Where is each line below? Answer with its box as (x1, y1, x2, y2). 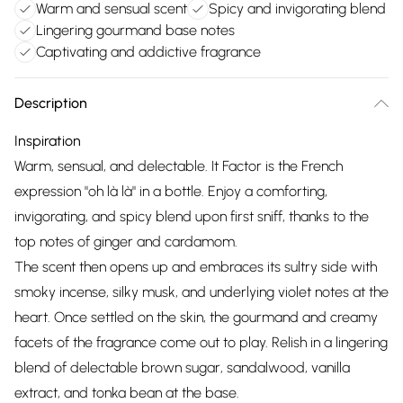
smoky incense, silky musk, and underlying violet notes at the (14, 283, 389, 300)
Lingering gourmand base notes (36, 22, 235, 39)
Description (14, 94, 87, 112)
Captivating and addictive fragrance (36, 43, 261, 60)
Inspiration (14, 132, 81, 149)
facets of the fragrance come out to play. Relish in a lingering (14, 334, 388, 351)
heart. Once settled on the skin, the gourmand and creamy (14, 309, 378, 326)
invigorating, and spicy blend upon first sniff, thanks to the (14, 208, 369, 225)
